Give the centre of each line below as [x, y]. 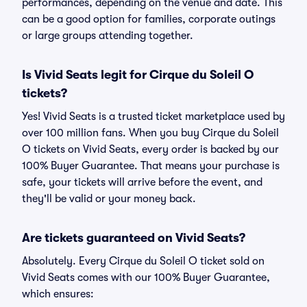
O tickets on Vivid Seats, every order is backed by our [150, 149]
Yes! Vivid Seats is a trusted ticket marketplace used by [153, 116]
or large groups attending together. [108, 36]
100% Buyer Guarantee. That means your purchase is [151, 166]
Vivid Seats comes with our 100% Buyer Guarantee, [146, 278]
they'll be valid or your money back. [109, 199]
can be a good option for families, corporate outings [149, 19]
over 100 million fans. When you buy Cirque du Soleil [150, 133]
